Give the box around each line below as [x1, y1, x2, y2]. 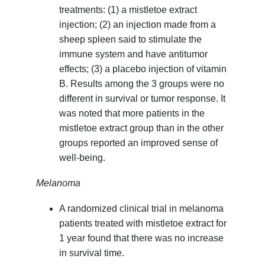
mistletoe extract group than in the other [59, 123, 224, 134]
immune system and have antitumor [59, 49, 208, 60]
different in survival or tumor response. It [59, 93, 225, 104]
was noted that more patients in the [59, 108, 205, 119]
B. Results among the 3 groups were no [59, 79, 224, 89]
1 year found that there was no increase [59, 233, 224, 244]
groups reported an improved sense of [59, 138, 218, 148]
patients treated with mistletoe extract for [59, 218, 227, 229]
